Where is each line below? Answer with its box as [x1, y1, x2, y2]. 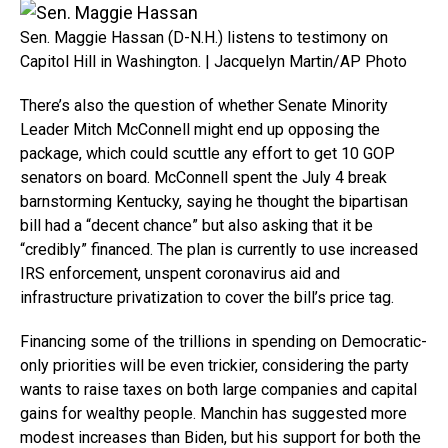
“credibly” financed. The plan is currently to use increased [20, 239, 418, 259]
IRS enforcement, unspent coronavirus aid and [20, 263, 340, 283]
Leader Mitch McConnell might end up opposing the [20, 119, 380, 139]
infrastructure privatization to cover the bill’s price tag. [20, 287, 394, 307]
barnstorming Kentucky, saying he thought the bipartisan [20, 191, 408, 211]
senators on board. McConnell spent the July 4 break [20, 167, 387, 187]
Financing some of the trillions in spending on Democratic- [20, 331, 427, 351]
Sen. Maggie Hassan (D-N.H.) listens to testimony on [20, 27, 388, 47]
